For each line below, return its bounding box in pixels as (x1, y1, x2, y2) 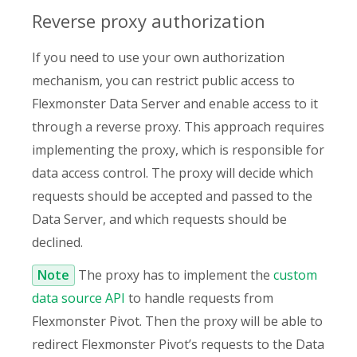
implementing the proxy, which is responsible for (32, 141, 324, 159)
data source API (32, 289, 125, 308)
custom (273, 266, 317, 284)
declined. (32, 233, 83, 252)
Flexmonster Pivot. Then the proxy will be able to (32, 312, 323, 331)
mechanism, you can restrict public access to (32, 72, 295, 90)
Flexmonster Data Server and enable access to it (32, 95, 318, 113)
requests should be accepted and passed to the (32, 187, 312, 206)
